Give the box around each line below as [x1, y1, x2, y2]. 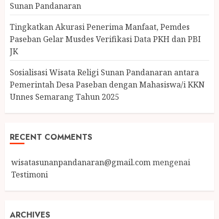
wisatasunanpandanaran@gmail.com [11, 156, 151, 168]
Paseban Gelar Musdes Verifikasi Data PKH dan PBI [10, 33, 201, 44]
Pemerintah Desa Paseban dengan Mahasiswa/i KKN [10, 79, 205, 90]
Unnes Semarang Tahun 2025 [10, 91, 119, 102]
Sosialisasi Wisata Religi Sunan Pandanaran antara [10, 66, 199, 78]
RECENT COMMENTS [10, 131, 92, 143]
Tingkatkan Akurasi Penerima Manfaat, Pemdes [10, 21, 190, 32]
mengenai [151, 156, 190, 168]
